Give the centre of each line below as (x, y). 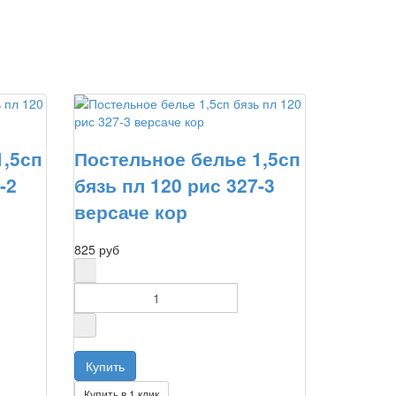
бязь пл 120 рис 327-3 (175, 185)
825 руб (97, 249)
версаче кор (131, 212)
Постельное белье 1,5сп (188, 159)
